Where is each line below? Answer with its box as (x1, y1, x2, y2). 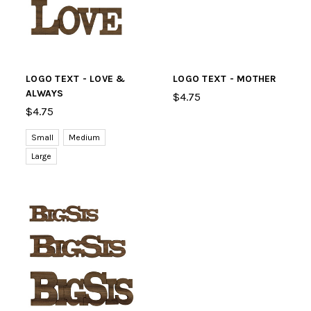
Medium (69, 133, 100, 142)
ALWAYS (26, 87, 64, 99)
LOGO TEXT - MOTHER (173, 73, 277, 85)
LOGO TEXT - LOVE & (26, 73, 126, 85)
